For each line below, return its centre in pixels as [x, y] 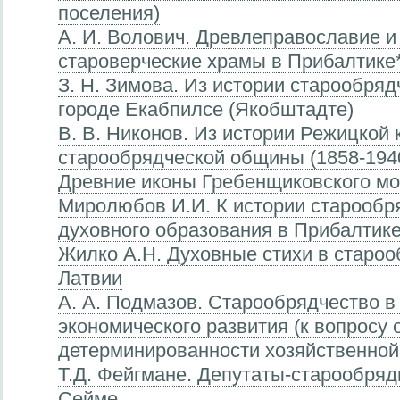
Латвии [90, 279]
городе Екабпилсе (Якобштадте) [206, 110]
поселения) [109, 13]
